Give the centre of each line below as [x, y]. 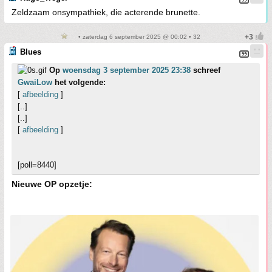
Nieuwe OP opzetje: [52, 184]
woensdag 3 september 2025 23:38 [127, 70]
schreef [206, 70]
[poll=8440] [37, 165]
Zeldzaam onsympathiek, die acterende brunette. [106, 12]
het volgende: [79, 83]
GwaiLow [35, 83]
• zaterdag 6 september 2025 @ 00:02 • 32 [138, 37]
